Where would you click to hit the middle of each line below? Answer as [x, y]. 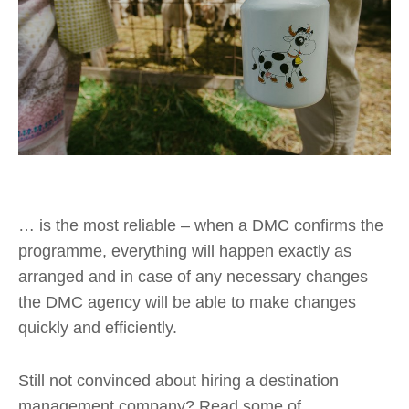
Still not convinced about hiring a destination [178, 381]
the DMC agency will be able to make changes [187, 303]
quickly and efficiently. [98, 328]
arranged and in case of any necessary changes [193, 277]
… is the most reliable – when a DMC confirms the [201, 226]
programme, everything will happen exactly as [185, 252]
